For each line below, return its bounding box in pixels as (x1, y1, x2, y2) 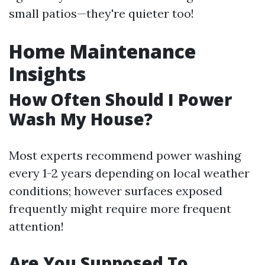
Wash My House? (9, 108, 153, 130)
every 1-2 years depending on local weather (9, 166, 250, 180)
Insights (9, 61, 86, 86)
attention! (9, 219, 64, 234)
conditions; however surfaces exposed (9, 183, 222, 198)
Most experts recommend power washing (9, 148, 241, 163)
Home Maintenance (9, 38, 196, 64)
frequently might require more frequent (9, 201, 231, 216)
